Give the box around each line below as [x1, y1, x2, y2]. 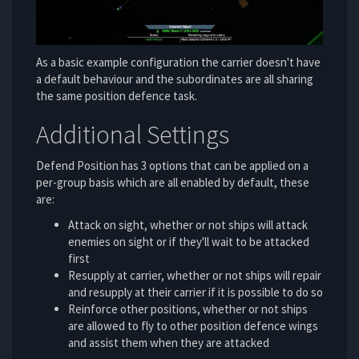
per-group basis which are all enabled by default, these [36, 175, 309, 191]
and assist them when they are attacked [68, 334, 269, 350]
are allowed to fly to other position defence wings [68, 317, 318, 333]
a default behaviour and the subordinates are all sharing [36, 71, 313, 87]
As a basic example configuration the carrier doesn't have [36, 54, 321, 70]
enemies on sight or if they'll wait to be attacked [68, 233, 309, 249]
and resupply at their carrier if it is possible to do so [68, 284, 323, 300]
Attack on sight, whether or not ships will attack [68, 216, 308, 232]
